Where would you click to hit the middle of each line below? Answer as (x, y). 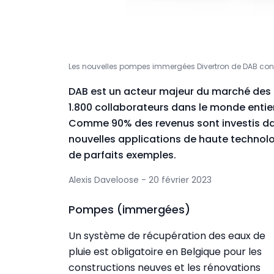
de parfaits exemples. (122, 155)
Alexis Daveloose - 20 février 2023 (140, 180)
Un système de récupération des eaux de (167, 235)
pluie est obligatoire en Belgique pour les (165, 251)
